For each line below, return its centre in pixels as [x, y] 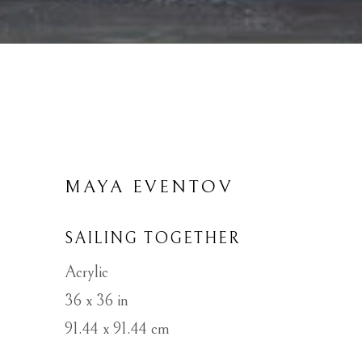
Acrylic [86, 272]
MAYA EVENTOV [149, 187]
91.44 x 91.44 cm [117, 329]
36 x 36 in [97, 301]
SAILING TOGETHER [152, 238]
